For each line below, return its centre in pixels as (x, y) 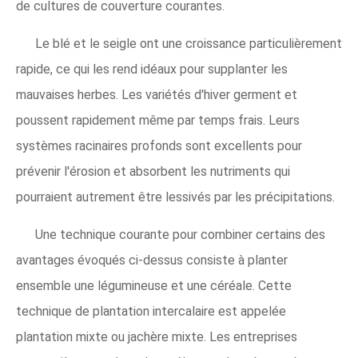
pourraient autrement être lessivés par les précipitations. (175, 197)
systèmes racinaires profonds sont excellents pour (159, 146)
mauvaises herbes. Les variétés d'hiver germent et (157, 95)
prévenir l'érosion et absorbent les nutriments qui (153, 172)
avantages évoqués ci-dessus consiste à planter (152, 261)
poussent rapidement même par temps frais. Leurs (158, 121)
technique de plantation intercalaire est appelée (151, 312)
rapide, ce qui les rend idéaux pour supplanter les (152, 70)
